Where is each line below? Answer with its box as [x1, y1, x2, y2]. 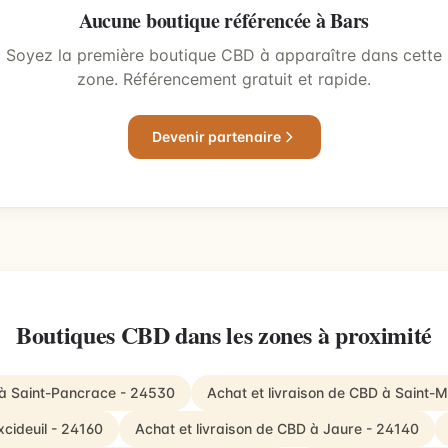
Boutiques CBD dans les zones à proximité [16, 317, 432, 352]
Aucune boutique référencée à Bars [78, 6, 370, 35]
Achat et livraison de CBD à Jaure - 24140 [135, 420, 419, 437]
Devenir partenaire [151, 128, 281, 145]
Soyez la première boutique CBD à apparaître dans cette [6, 45, 442, 65]
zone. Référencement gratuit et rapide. [77, 69, 371, 89]
